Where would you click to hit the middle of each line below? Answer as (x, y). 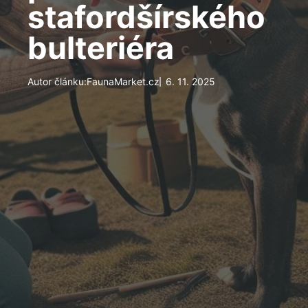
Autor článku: (57, 81)
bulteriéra (101, 48)
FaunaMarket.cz (123, 81)
